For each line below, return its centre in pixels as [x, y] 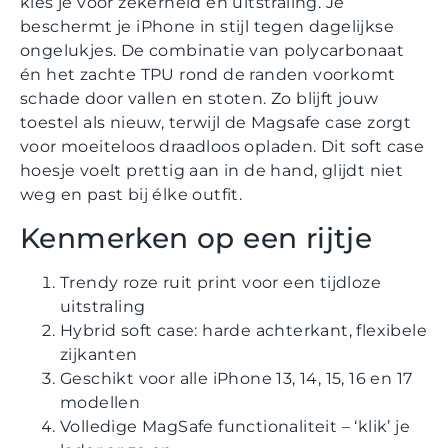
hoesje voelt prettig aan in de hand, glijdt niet [212, 171]
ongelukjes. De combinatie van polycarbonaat [212, 51]
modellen [100, 402]
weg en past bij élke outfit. [131, 195]
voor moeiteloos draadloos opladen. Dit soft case [222, 147]
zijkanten [99, 354]
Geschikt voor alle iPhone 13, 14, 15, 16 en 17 [236, 378]
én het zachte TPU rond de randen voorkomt [208, 75]
